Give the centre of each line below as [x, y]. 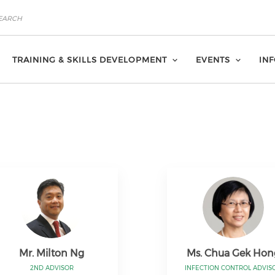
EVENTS [213, 60]
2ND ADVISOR [52, 268]
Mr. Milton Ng [52, 253]
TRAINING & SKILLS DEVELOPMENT [90, 60]
